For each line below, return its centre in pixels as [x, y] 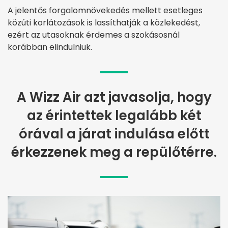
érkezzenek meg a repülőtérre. [114, 152]
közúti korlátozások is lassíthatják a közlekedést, [104, 23]
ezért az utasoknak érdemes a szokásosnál [94, 35]
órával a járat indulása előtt [114, 134]
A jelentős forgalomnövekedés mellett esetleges [105, 11]
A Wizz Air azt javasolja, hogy [114, 97]
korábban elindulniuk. [50, 47]
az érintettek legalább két [114, 116]
